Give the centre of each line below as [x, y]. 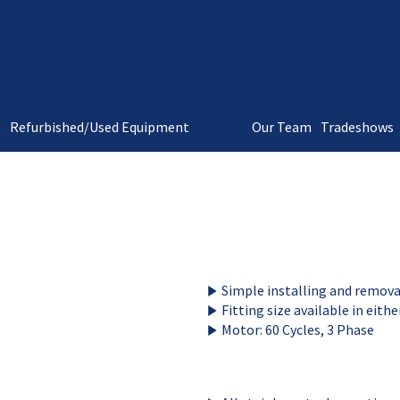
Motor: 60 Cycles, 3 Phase [298, 329]
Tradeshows [357, 127]
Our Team [282, 127]
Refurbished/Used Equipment [100, 127]
